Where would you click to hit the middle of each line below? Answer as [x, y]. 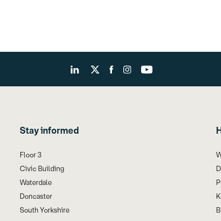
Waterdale [36, 183]
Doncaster [36, 197]
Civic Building [42, 169]
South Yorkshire [45, 211]
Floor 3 [31, 155]
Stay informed [49, 131]
